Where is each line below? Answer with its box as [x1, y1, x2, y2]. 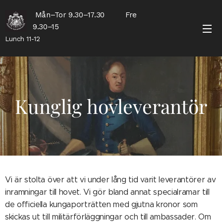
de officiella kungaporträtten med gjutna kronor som [5, 200, 198, 209]
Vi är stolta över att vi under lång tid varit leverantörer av [5, 175, 216, 184]
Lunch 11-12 [5, 35, 40, 43]
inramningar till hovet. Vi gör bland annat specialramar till [5, 187, 210, 197]
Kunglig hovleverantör [15, 93, 207, 119]
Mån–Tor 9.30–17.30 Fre [33, 10, 137, 19]
